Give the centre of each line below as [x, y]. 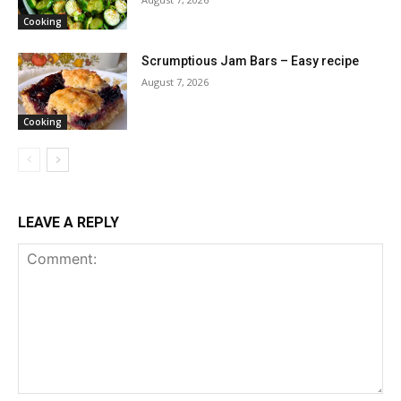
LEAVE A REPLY [68, 223]
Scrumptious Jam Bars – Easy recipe [251, 61]
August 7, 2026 [175, 82]
